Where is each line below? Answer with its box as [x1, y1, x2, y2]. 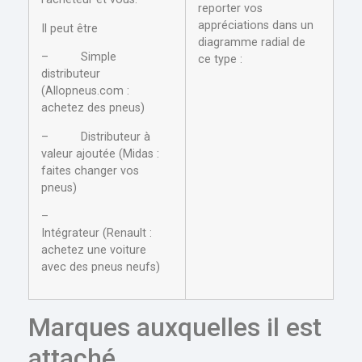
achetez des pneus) [41, 101, 145, 116]
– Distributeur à [41, 129, 150, 144]
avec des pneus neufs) [41, 259, 160, 274]
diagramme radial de [198, 36, 305, 50]
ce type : [198, 53, 242, 67]
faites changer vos [41, 163, 139, 178]
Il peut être [41, 21, 98, 36]
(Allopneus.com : [41, 84, 129, 99]
